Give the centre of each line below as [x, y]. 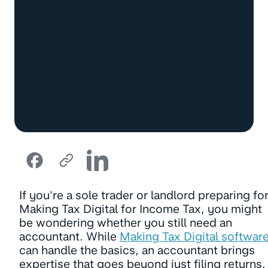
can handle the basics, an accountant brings [137, 250]
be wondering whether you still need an [126, 223]
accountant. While [69, 237]
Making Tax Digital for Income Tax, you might [141, 209]
